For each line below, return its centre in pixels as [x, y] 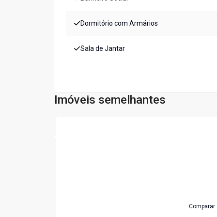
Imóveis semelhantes [110, 100]
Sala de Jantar [103, 49]
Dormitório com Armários [119, 23]
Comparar [202, 207]
